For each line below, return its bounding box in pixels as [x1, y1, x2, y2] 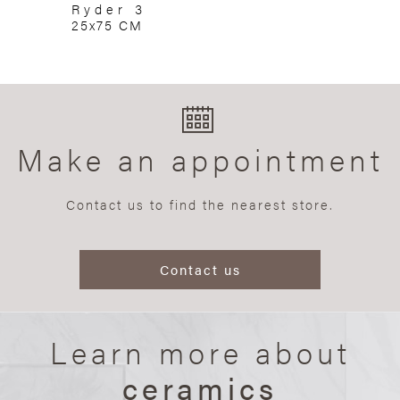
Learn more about [49, 330, 351, 374]
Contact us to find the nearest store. [66, 195, 334, 214]
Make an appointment [16, 137, 384, 181]
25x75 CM [71, 15, 143, 35]
